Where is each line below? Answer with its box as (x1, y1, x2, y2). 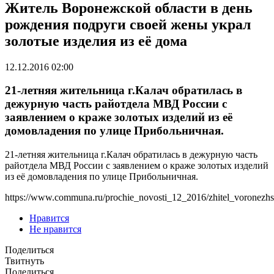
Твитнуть (5, 256, 44, 267)
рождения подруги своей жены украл (5, 16, 251, 32)
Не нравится (29, 224, 81, 235)
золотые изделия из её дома (5, 32, 187, 49)
